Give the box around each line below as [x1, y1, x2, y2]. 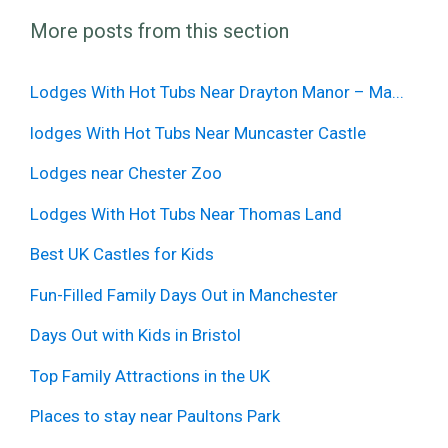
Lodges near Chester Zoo [30, 163, 222, 184]
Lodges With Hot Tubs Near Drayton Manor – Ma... [30, 82, 404, 103]
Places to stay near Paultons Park [30, 406, 280, 427]
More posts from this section [30, 19, 289, 44]
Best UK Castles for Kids [30, 244, 214, 265]
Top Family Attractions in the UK [30, 365, 270, 386]
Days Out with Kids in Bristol [30, 325, 241, 346]
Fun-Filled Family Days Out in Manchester [30, 284, 338, 305]
